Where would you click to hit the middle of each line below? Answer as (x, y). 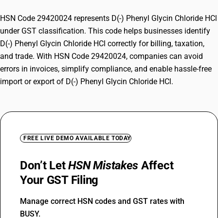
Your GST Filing (59, 180)
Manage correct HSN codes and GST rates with (102, 201)
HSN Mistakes (103, 165)
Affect (156, 165)
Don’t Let (44, 165)
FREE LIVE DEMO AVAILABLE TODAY (77, 138)
